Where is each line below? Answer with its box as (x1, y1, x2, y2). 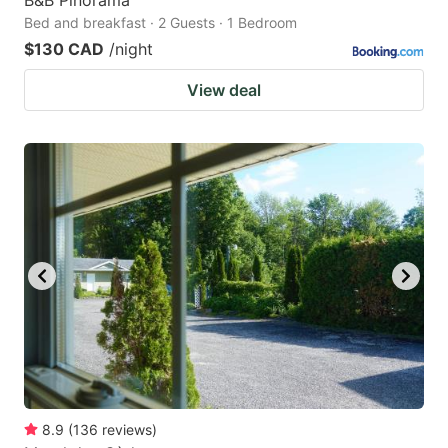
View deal (187, 79, 261, 100)
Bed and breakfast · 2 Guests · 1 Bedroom (24, 13, 297, 31)
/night (109, 38, 153, 59)
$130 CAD (24, 38, 104, 59)
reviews (102, 421, 152, 439)
